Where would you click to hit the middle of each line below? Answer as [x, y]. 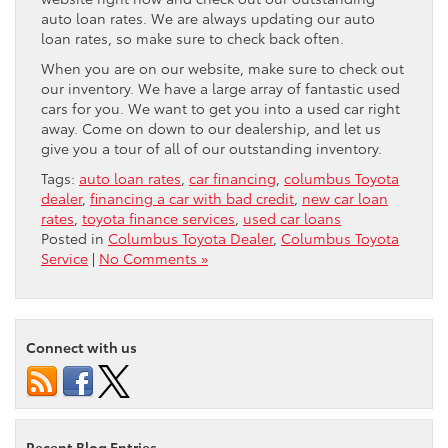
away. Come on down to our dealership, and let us [211, 128]
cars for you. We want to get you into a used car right [220, 108]
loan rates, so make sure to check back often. [192, 38]
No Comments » [153, 258]
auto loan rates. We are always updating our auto [208, 18]
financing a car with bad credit [192, 198]
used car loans [292, 218]
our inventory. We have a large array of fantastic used [220, 88]
